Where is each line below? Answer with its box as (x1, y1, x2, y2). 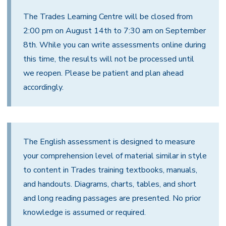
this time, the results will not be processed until (23, 53, 194, 65)
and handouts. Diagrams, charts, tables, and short (23, 179, 196, 190)
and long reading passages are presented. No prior (23, 193, 201, 204)
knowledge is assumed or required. (23, 207, 146, 218)
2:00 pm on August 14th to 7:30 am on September (23, 25, 206, 36)
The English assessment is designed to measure (23, 136, 195, 147)
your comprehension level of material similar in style (23, 150, 207, 161)
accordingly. (23, 82, 64, 93)
